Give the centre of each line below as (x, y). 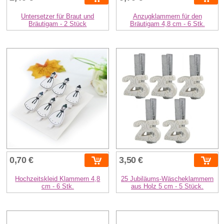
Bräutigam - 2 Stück (58, 24)
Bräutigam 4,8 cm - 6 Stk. (167, 24)
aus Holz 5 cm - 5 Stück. (167, 186)
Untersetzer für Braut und (58, 16)
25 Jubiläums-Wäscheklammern (167, 179)
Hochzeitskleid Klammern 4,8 (58, 179)
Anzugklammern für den (167, 16)
